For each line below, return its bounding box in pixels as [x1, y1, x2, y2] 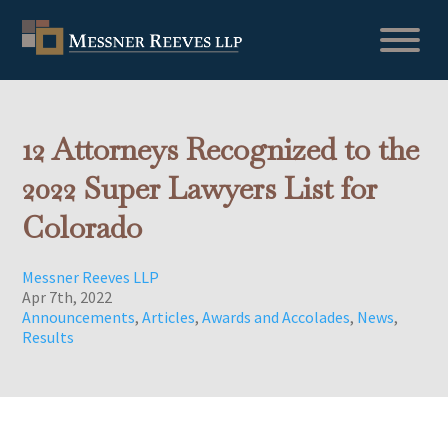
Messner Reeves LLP [22, 267, 160, 287]
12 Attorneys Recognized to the [22, 130, 420, 169]
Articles [142, 307, 196, 327]
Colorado [22, 208, 143, 247]
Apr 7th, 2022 [22, 287, 113, 307]
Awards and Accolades [202, 307, 351, 327]
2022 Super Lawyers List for [22, 169, 378, 208]
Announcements [22, 307, 136, 327]
